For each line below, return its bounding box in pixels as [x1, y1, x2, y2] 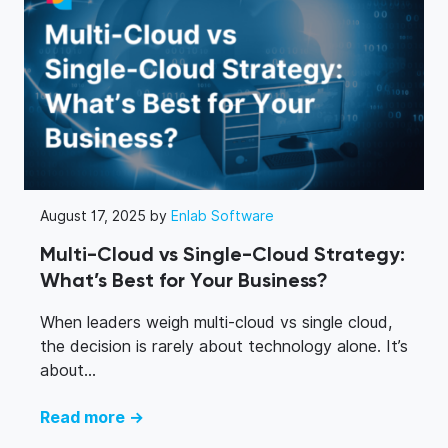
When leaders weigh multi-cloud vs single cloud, [40, 312, 392, 332]
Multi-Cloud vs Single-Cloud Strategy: [40, 244, 405, 266]
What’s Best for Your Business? [40, 270, 328, 292]
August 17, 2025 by [40, 207, 171, 224]
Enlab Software [171, 207, 274, 224]
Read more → [40, 407, 144, 427]
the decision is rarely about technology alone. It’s [40, 336, 408, 356]
